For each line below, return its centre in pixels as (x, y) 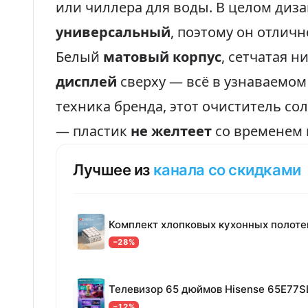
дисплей (86, 81)
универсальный (113, 32)
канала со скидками (227, 170)
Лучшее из (113, 170)
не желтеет (171, 131)
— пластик (93, 131)
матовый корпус (162, 57)
